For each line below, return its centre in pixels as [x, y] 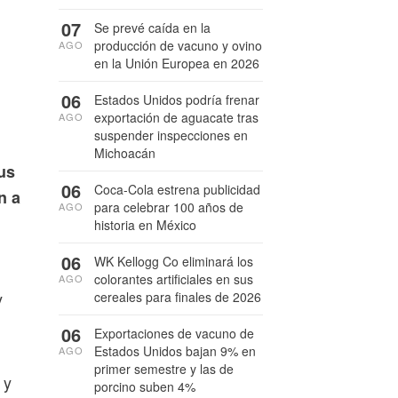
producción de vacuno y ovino [178, 45]
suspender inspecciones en [171, 135]
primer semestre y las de [164, 369]
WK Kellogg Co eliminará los [174, 261]
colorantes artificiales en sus [174, 279]
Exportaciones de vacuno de [174, 333]
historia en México [145, 225]
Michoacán [125, 153]
